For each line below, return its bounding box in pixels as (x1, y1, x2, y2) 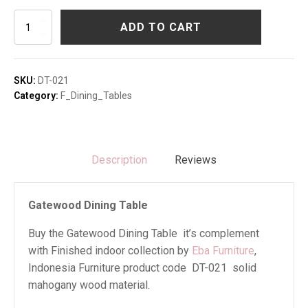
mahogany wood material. (28, 278, 150, 291)
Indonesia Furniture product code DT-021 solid (28, 261, 256, 274)
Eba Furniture (192, 244, 254, 257)
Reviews (175, 153, 217, 166)
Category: (14, 90, 60, 101)
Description (91, 153, 147, 166)
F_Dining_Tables (60, 90, 132, 101)
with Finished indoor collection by (28, 244, 192, 257)
